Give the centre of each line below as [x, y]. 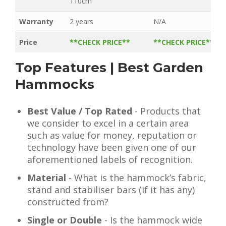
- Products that [168, 111]
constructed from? [68, 202]
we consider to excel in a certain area [108, 123]
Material [47, 178]
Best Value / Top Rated [81, 111]
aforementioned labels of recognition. [110, 159]
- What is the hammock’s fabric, [136, 178]
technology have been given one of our [112, 147]
